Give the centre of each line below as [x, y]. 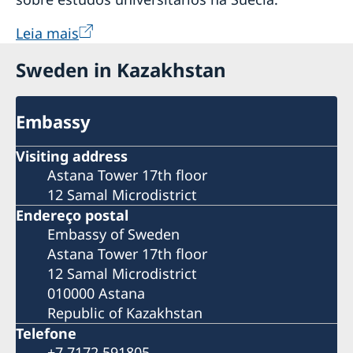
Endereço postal [72, 215]
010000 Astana [96, 293]
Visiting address [72, 156]
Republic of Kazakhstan [125, 312]
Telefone [46, 333]
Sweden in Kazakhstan [121, 69]
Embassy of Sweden [113, 234]
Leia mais [47, 33]
